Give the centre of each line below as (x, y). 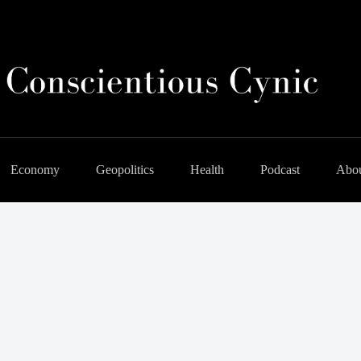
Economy (35, 170)
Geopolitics (124, 170)
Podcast (280, 170)
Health (207, 170)
